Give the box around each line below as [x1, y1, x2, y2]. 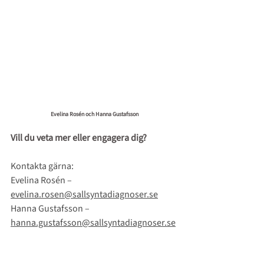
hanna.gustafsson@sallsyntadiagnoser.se [11, 216, 176, 230]
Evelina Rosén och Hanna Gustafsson [50, 110, 138, 119]
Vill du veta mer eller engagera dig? [11, 131, 147, 145]
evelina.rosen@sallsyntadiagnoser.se [11, 188, 158, 202]
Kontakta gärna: [11, 160, 75, 173]
